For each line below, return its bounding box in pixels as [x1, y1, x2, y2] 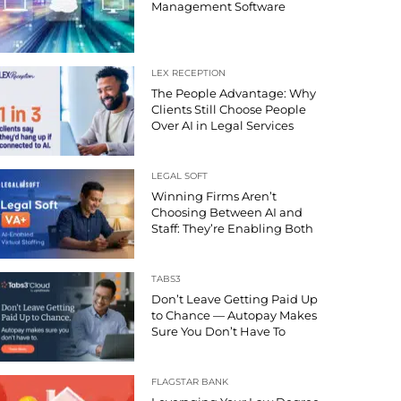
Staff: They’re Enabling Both [151, 221, 313, 236]
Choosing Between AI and [151, 205, 303, 220]
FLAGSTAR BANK [151, 376, 228, 388]
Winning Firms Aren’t [151, 189, 277, 204]
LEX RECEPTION [151, 67, 226, 80]
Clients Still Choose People [151, 102, 306, 117]
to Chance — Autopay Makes [151, 308, 317, 323]
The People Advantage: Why [151, 86, 316, 101]
